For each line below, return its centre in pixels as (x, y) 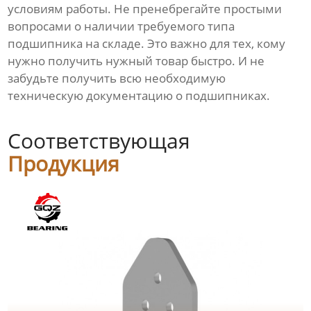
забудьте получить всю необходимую (117, 78)
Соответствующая (99, 141)
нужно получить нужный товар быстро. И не (136, 61)
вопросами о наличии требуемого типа (121, 26)
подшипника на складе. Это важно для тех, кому (147, 44)
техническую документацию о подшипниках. (139, 96)
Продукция (64, 164)
